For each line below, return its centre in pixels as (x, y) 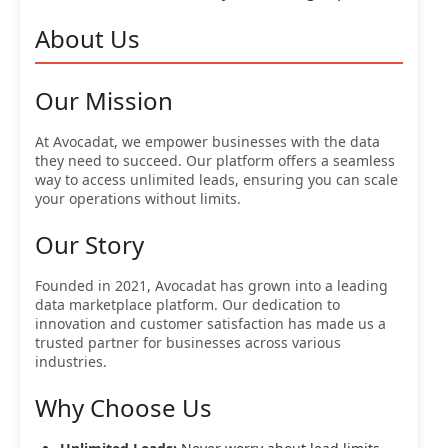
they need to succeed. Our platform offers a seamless (215, 161)
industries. (71, 362)
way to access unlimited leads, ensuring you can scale (216, 180)
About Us (87, 39)
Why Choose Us (123, 408)
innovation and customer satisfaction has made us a (210, 324)
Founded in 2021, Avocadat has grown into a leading (211, 286)
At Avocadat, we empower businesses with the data (207, 142)
